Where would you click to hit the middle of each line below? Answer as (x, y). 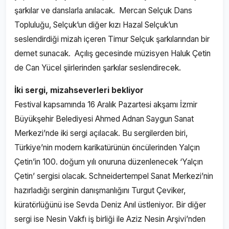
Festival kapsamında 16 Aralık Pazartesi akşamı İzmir (106, 105)
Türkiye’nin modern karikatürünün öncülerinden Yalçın (107, 147)
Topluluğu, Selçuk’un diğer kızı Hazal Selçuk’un (96, 25)
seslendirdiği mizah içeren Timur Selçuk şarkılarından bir (112, 39)
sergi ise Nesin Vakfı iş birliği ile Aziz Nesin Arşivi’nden (110, 219)
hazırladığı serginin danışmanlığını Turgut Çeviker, (100, 190)
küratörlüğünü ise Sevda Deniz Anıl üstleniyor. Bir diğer (110, 205)
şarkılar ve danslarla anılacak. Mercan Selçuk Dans (103, 10)
